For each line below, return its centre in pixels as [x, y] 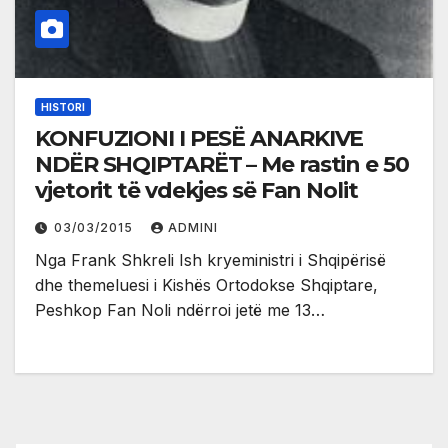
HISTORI [63, 106]
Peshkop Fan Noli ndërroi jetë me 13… [180, 309]
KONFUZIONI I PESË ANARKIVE [199, 138]
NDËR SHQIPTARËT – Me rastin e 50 [222, 164]
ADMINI [193, 227]
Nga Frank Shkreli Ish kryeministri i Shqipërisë [210, 259]
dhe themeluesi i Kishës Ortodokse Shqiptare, [206, 284]
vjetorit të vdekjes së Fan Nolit [196, 190]
